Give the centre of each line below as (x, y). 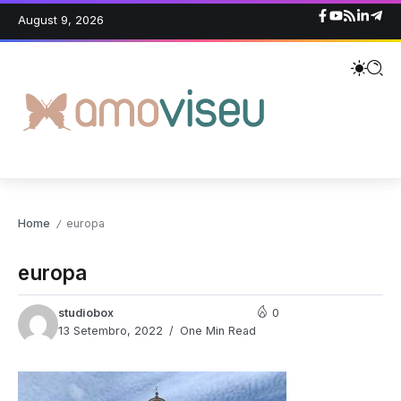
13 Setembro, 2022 (111, 331)
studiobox (86, 313)
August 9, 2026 (61, 20)
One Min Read (216, 331)
